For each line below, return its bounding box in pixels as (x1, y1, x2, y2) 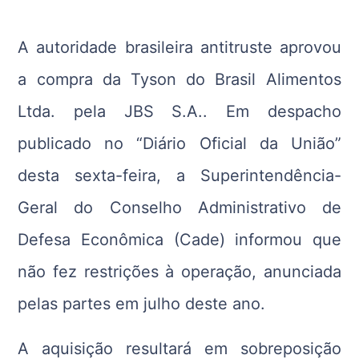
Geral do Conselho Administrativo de (18, 197, 341, 217)
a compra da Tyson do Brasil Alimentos (18, 69, 341, 89)
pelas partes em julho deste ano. (18, 293, 266, 313)
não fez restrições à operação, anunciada (18, 261, 341, 281)
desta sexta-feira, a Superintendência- (18, 165, 341, 185)
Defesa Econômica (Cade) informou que (18, 229, 341, 249)
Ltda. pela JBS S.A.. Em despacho (18, 101, 341, 121)
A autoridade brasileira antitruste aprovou (18, 37, 341, 57)
